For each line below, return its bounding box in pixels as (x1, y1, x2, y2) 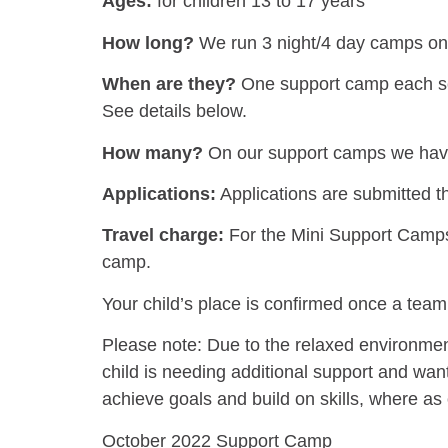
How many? (102, 142, 208, 163)
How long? (102, 32, 199, 53)
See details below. (102, 101, 247, 122)
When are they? (102, 74, 236, 95)
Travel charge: (102, 225, 224, 246)
